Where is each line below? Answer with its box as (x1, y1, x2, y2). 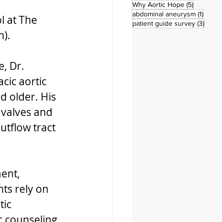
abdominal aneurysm (132, 10, 196, 18)
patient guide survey (132, 19, 195, 27)
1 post (203, 9, 221, 17)
